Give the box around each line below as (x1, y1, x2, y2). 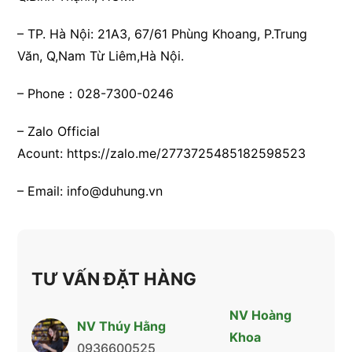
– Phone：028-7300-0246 (17, 86, 174, 102)
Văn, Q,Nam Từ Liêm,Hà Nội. (17, 48, 185, 64)
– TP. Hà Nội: (17, 26, 98, 42)
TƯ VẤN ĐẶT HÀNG (31, 269, 197, 290)
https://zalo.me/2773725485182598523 (67, 145, 306, 162)
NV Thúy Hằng (77, 318, 167, 335)
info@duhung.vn (67, 183, 163, 200)
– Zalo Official (17, 123, 101, 140)
